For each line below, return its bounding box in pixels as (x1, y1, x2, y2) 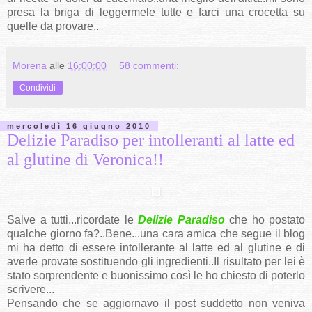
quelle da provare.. (7, 19, 99, 32)
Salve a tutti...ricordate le (7, 214, 138, 226)
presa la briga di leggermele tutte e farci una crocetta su (7, 6, 305, 18)
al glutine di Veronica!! (7, 149, 164, 169)
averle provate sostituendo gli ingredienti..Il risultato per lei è (7, 256, 305, 268)
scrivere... (7, 283, 54, 296)
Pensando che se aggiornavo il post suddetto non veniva (7, 297, 305, 310)
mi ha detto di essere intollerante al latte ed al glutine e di (7, 242, 305, 254)
